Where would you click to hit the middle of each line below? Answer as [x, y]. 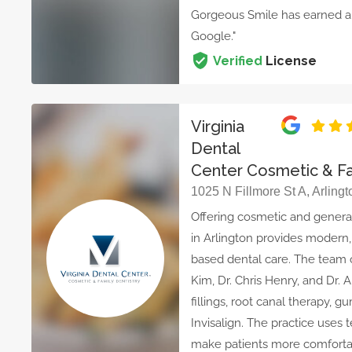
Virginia [218, 127]
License [290, 61]
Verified [238, 61]
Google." [214, 37]
